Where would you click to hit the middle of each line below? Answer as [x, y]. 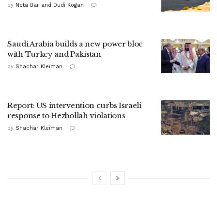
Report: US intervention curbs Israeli [74, 105]
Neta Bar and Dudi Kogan [50, 5]
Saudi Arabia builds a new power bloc [75, 44]
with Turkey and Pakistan [54, 54]
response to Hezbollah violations [66, 115]
